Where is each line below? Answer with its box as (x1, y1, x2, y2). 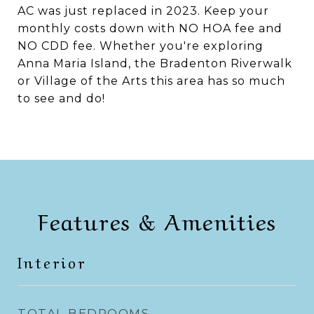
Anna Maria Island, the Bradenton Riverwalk (18, 57, 292, 70)
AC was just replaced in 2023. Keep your (18, 4, 269, 18)
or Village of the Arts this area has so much (18, 74, 285, 88)
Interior (18, 250, 86, 272)
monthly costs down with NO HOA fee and (18, 22, 282, 35)
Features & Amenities (38, 203, 276, 236)
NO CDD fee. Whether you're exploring (18, 39, 264, 53)
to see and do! (18, 92, 105, 105)
